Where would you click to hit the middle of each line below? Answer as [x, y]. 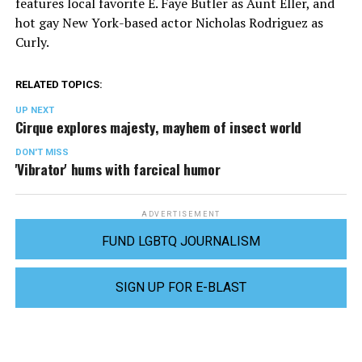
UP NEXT [34, 110]
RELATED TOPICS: [59, 84]
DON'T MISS [42, 152]
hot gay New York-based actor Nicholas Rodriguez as [169, 22]
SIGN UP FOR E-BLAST [181, 287]
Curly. [32, 42]
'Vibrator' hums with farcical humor [118, 168]
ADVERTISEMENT [181, 214]
